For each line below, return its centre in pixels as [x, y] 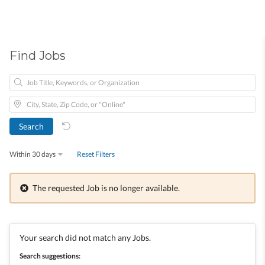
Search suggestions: [50, 256]
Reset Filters [96, 154]
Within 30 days [33, 154]
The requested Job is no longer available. [106, 188]
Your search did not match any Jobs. [85, 237]
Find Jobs [38, 56]
